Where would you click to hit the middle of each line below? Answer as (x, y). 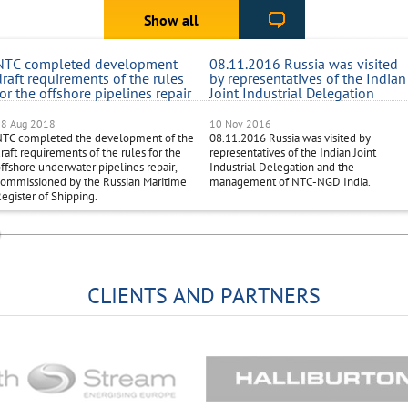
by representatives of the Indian (308, 79)
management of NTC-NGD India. (290, 182)
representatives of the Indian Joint (293, 153)
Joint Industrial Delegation (292, 93)
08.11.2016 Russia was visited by (290, 138)
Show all (171, 20)
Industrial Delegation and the (282, 168)
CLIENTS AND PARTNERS (204, 296)
